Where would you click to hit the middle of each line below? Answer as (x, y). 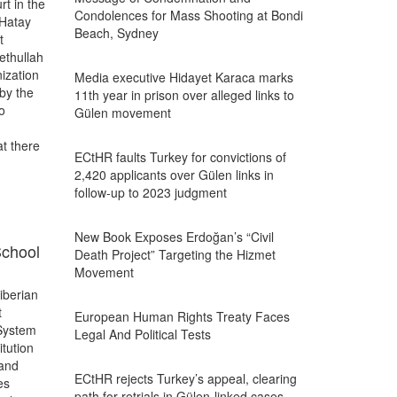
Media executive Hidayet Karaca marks (183, 77)
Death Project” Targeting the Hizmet (175, 254)
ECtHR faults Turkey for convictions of (180, 157)
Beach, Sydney (116, 33)
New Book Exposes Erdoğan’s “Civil (174, 237)
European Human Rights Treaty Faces (182, 316)
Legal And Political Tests (142, 334)
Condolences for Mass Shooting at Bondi (188, 15)
